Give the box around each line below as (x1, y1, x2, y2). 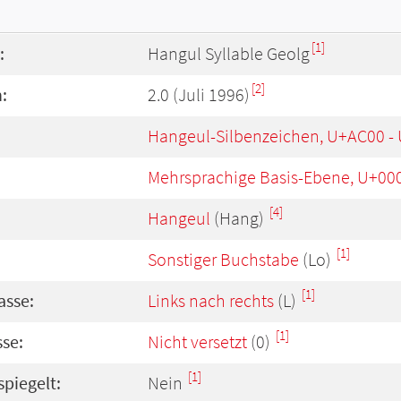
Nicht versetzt (148, 330, 247, 354)
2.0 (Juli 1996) (148, 83, 250, 107)
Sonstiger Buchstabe (148, 248, 299, 271)
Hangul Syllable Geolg (148, 42, 310, 65)
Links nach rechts (148, 289, 274, 312)
